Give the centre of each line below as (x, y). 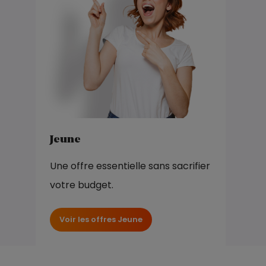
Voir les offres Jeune (101, 220)
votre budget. (82, 185)
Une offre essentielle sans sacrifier (130, 166)
